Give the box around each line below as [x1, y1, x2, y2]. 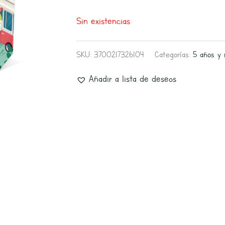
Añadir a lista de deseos [89, 72, 176, 85]
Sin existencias [76, 15, 130, 27]
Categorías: [155, 49, 193, 60]
